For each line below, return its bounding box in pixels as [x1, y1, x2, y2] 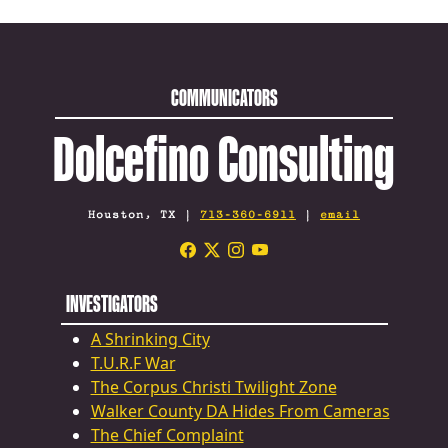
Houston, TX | [88, 208, 200, 222]
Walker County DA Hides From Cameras [90, 400, 390, 423]
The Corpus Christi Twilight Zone [90, 376, 337, 399]
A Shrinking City [90, 328, 210, 351]
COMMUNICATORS [170, 84, 278, 112]
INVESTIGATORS [65, 290, 158, 318]
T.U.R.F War [90, 352, 176, 375]
